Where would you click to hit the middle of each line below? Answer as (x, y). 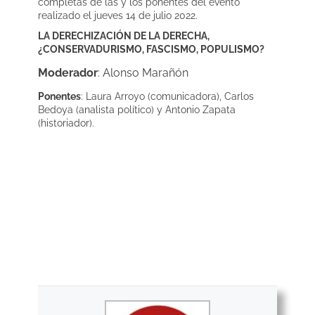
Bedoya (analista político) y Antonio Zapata (137, 109)
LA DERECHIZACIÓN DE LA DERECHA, (124, 36)
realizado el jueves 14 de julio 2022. (118, 15)
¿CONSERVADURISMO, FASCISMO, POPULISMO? (151, 49)
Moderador (68, 72)
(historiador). (66, 123)
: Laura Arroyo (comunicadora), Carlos (167, 96)
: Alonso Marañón (143, 72)
